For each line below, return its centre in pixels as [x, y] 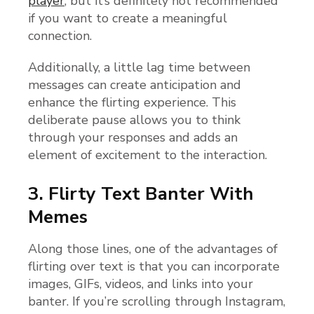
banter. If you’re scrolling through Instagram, [157, 302]
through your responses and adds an [133, 138]
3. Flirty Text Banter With [141, 194]
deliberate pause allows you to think [134, 120]
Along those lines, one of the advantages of [153, 249]
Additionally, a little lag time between [139, 68]
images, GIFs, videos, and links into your [141, 284]
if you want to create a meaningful [128, 19]
